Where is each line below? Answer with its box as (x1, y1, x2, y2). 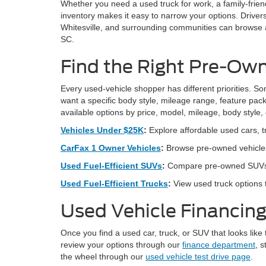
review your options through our (61, 240, 182, 249)
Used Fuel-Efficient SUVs (61, 161, 162, 170)
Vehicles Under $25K (61, 125, 144, 135)
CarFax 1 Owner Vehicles (61, 143, 161, 153)
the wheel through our (61, 252, 145, 261)
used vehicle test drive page (145, 252, 251, 261)
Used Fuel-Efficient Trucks (61, 179, 168, 188)
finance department (182, 240, 255, 249)
